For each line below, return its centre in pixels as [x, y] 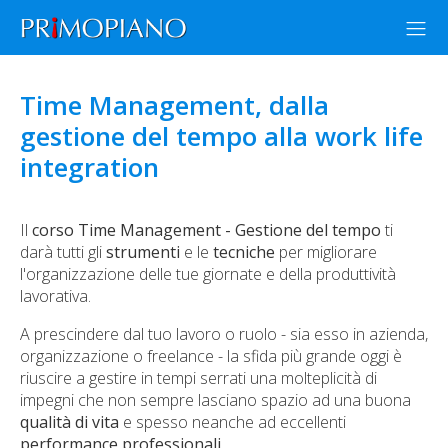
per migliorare [326, 252]
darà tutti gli [63, 252]
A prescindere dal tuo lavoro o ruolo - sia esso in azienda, [224, 334]
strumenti [143, 252]
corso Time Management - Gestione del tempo [206, 230]
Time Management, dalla [174, 105]
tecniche [244, 252]
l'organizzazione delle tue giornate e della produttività [208, 274]
